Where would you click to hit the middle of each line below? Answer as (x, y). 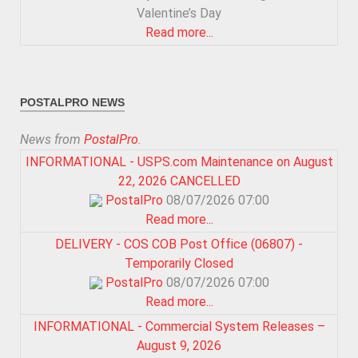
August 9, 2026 (179, 345)
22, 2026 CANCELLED (179, 181)
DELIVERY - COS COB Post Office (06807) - (179, 244)
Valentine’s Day (179, 13)
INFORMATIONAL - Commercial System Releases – (179, 326)
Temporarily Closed (179, 263)
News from (52, 139)
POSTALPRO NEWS (72, 102)
